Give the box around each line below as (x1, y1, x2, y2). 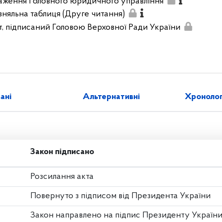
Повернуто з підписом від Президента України (30, 191, 211, 201)
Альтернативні (82, 92, 140, 102)
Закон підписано (30, 147, 94, 157)
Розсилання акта (30, 171, 94, 181)
